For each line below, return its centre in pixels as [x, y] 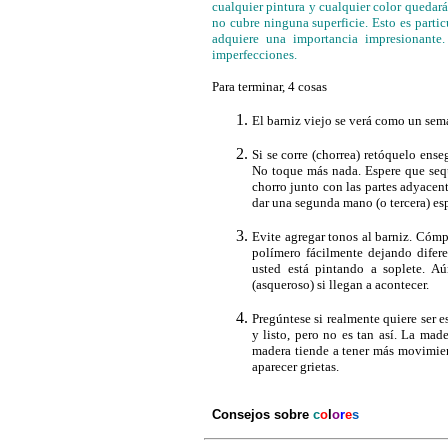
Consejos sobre [262, 414]
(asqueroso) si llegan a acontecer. [340, 284]
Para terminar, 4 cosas [269, 86]
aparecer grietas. [295, 366]
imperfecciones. [254, 54]
